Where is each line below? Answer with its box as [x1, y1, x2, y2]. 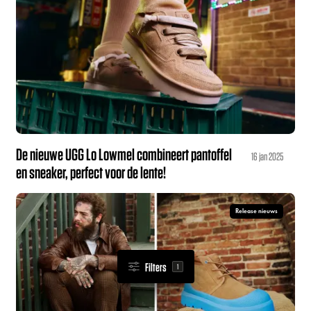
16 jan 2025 [251, 150, 284, 162]
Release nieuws [235, 207, 278, 216]
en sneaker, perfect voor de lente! [16, 163, 167, 180]
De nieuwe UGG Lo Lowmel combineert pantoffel [16, 145, 233, 162]
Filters [144, 260, 167, 273]
